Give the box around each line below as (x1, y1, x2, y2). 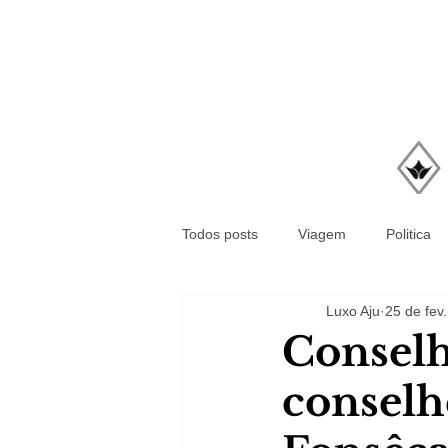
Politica (386, 225, 431, 242)
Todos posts (182, 225, 258, 242)
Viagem (298, 225, 346, 242)
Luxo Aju (326, 302, 380, 319)
